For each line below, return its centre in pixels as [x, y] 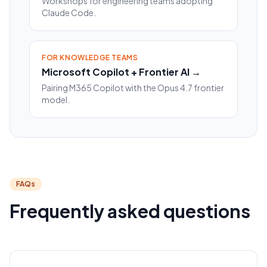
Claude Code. [69, 13]
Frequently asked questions [130, 211]
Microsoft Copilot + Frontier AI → [121, 72]
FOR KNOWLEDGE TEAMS [90, 58]
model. [56, 100]
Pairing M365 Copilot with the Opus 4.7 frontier [133, 88]
